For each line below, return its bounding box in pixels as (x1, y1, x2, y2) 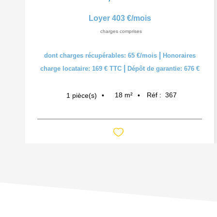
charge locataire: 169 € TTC (40, 65, 124, 72)
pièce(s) (72, 91, 97, 99)
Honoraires (162, 52, 196, 59)
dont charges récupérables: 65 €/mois (44, 52, 159, 59)
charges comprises (100, 29, 142, 34)
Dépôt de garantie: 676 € (127, 65, 200, 72)
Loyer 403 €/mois (88, 14, 151, 22)
